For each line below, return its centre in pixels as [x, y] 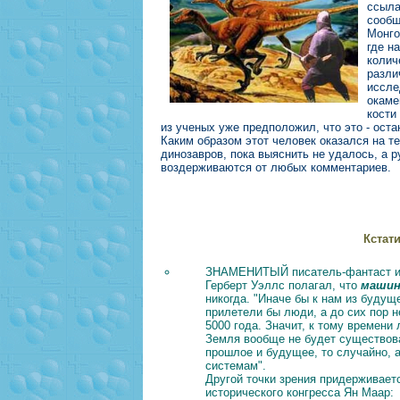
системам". [236, 366]
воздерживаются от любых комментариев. [276, 167]
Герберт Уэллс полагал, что [283, 286]
